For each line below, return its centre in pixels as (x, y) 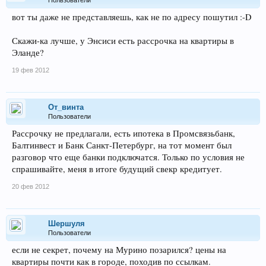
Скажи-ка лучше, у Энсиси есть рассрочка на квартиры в (123, 40)
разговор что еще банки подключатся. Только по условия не (128, 157)
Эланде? (28, 52)
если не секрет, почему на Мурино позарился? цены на (119, 249)
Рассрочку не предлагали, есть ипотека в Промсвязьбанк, (123, 133)
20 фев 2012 (31, 186)
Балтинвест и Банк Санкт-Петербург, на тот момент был (122, 145)
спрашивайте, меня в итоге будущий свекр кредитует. (117, 169)
